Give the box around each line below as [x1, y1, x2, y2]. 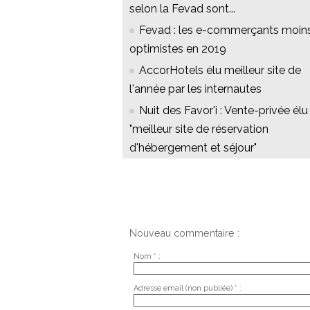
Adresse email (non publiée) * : [133, 283, 241, 293]
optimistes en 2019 [129, 42, 226, 56]
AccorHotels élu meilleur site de [139, 64, 301, 77]
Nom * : [133, 251, 161, 261]
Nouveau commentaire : [129, 228, 239, 239]
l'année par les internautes [129, 82, 262, 96]
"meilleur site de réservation [129, 122, 268, 136]
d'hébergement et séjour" [129, 141, 257, 155]
